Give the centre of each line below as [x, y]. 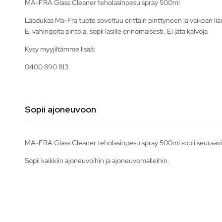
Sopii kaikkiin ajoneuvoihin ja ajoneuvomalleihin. [97, 160]
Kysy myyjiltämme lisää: [60, 49]
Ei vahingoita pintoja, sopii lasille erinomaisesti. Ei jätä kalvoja [116, 31]
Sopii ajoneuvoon [60, 109]
